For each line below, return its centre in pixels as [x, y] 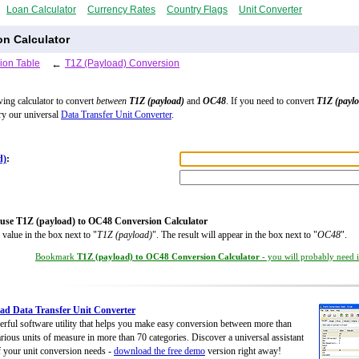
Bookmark [56, 257]
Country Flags [197, 9]
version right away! [243, 351]
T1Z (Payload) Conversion [122, 63]
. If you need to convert [271, 101]
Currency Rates [121, 9]
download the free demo [159, 351]
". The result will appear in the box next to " [235, 235]
